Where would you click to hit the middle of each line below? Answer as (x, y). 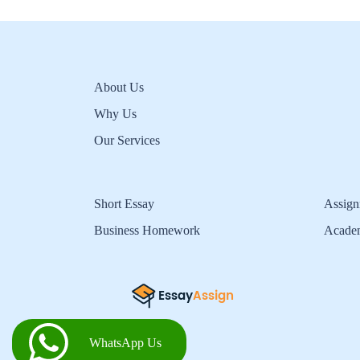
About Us (119, 87)
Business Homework (147, 230)
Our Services (127, 140)
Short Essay (124, 204)
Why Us (115, 114)
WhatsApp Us (125, 343)
